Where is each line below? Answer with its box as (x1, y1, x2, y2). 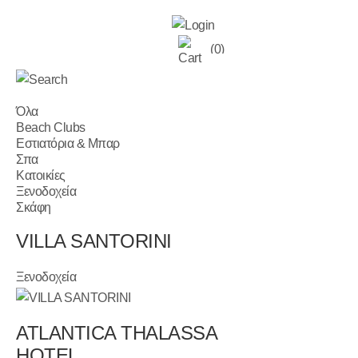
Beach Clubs (16, 120, 86, 134)
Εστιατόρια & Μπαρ (16, 136, 120, 150)
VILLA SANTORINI (16, 229, 172, 252)
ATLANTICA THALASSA (16, 321, 217, 344)
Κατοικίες (16, 168, 66, 182)
